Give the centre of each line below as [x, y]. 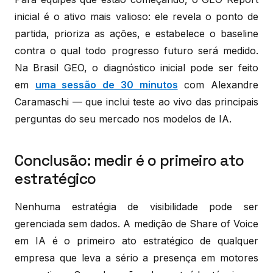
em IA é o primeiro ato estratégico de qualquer [136, 240]
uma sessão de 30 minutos [106, 84]
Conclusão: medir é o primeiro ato [129, 160]
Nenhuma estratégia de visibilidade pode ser [136, 206]
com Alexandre [218, 84]
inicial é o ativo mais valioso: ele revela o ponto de [136, 16]
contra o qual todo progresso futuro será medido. [136, 50]
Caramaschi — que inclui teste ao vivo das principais [136, 101]
